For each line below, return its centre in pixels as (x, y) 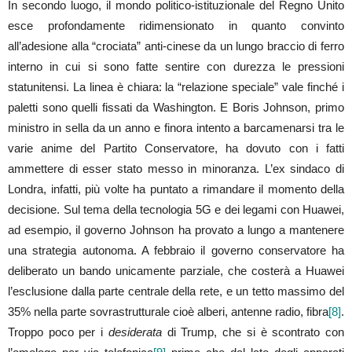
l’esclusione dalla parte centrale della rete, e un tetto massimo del (176, 291)
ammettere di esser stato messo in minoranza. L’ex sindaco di (176, 168)
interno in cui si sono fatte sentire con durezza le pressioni (176, 66)
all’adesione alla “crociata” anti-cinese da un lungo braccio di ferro (176, 46)
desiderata (137, 332)
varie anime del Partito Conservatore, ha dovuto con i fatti (176, 148)
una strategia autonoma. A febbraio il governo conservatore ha (176, 250)
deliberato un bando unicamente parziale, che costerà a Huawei (176, 270)
